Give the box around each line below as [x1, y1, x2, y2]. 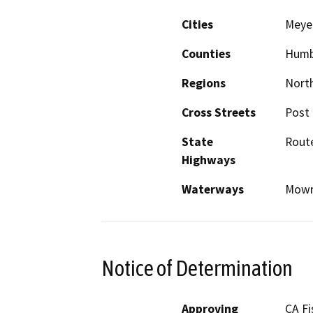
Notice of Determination [101, 255, 293, 281]
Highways [182, 152, 235, 168]
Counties [182, 46, 231, 62]
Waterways [182, 182, 244, 198]
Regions [182, 75, 226, 92]
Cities [182, 17, 213, 33]
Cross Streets [182, 105, 256, 121]
